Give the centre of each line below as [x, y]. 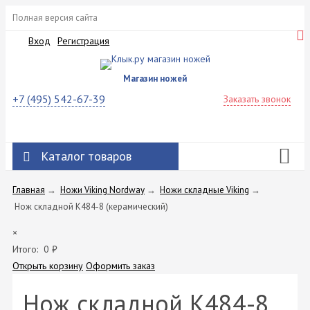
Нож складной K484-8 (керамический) [91, 206]
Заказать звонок [257, 99]
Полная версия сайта [55, 18]
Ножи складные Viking [204, 190]
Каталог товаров [86, 156]
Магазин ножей [155, 78]
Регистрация [84, 41]
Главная [29, 190]
